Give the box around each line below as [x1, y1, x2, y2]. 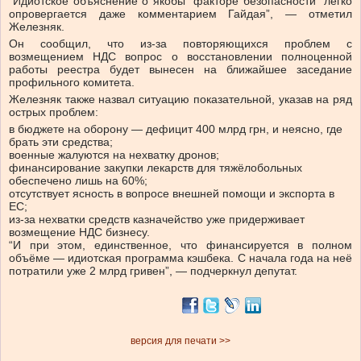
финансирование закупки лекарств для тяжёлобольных [9, 161, 302, 175]
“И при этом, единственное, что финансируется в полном [9, 239, 352, 252]
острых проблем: [9, 106, 98, 119]
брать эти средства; [9, 135, 113, 149]
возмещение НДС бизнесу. [9, 226, 150, 239]
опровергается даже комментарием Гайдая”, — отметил [9, 7, 352, 21]
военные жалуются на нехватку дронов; [9, 148, 219, 162]
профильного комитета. [9, 76, 135, 89]
